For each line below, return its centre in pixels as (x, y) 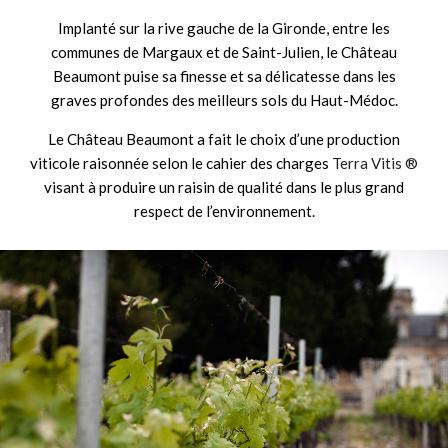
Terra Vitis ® (375, 162)
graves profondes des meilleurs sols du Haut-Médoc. (224, 99)
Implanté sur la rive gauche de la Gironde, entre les (224, 27)
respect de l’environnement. (224, 210)
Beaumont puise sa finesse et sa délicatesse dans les (224, 75)
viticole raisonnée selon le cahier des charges (181, 162)
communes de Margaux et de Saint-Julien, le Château (224, 51)
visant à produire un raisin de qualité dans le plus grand (224, 186)
